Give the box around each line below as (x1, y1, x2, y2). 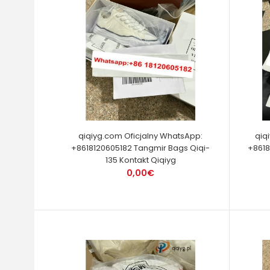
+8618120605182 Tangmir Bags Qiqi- (71, 142, 210, 154)
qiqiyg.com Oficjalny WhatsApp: (78, 130, 203, 142)
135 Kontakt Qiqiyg (105, 154, 176, 166)
